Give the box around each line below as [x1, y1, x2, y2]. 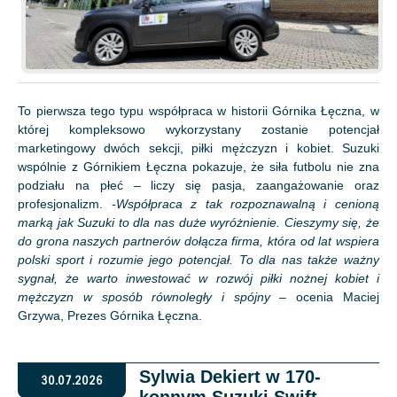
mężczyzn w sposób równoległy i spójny [18, 289, 270, 304]
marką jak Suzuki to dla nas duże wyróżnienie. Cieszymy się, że [18, 214, 379, 230]
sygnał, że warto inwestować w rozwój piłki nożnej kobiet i [18, 270, 379, 285]
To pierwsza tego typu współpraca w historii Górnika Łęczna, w [18, 103, 379, 118]
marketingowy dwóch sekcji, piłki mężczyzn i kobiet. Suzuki [18, 140, 379, 155]
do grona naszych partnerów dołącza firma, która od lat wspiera [18, 233, 379, 248]
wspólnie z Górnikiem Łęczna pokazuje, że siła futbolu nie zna [18, 159, 379, 174]
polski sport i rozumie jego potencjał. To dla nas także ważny [18, 252, 379, 267]
